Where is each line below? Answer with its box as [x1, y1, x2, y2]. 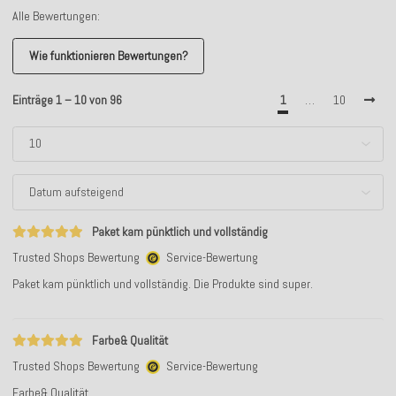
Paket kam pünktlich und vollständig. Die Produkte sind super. [12, 275, 313, 292]
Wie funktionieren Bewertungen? [28, 47, 188, 64]
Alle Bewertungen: [12, 8, 100, 24]
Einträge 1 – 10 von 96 [12, 91, 122, 108]
